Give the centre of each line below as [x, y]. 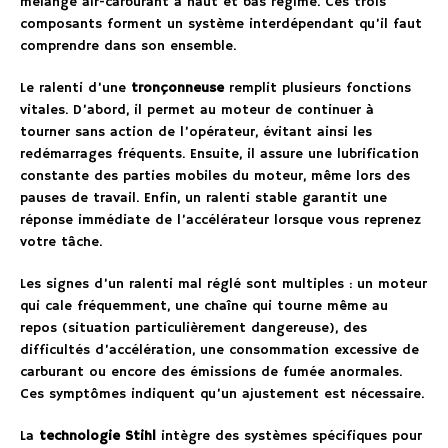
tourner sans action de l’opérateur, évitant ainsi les [196, 131]
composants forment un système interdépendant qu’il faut [221, 23]
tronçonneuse [177, 87]
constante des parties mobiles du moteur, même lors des [215, 175]
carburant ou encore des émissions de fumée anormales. [211, 371]
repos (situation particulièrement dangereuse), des [193, 327]
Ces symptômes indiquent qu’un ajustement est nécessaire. [222, 393]
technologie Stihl [97, 435]
